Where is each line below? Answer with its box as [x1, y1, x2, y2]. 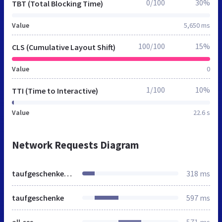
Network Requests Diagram [12, 138, 139, 152]
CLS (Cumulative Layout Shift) [12, 42, 115, 53]
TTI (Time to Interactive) [12, 86, 98, 96]
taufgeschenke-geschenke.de [64, 168, 72, 179]
